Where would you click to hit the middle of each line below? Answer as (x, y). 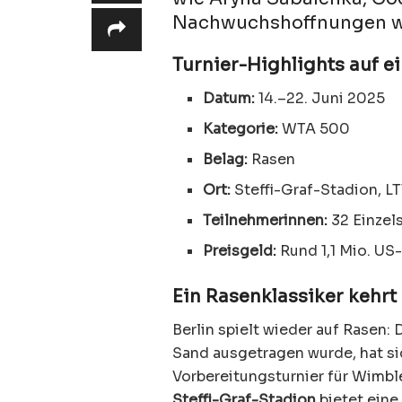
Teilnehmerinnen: (266, 220)
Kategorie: (241, 128)
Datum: (229, 98)
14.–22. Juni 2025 (320, 98)
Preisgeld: (240, 250)
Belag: (226, 159)
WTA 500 (315, 128)
